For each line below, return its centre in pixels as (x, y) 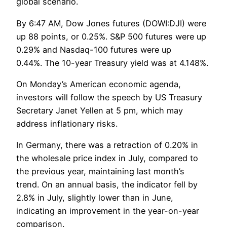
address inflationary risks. (67, 123)
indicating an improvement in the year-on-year (108, 211)
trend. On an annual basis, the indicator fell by (107, 185)
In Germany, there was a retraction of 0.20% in (107, 145)
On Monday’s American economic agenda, (99, 84)
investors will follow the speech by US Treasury (109, 97)
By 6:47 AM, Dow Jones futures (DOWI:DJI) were (111, 23)
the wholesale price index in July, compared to (107, 158)
